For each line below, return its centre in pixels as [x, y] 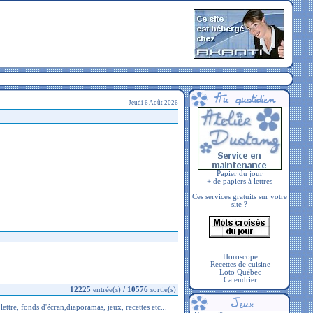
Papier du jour [239, 174]
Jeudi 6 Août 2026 [153, 103]
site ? [239, 204]
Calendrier [240, 280]
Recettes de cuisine [240, 264]
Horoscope [240, 257]
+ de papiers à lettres [239, 181]
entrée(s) [107, 290]
